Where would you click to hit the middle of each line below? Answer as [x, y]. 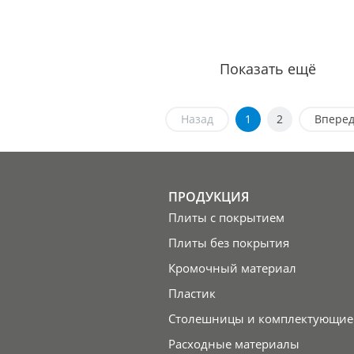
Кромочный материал [233, 268]
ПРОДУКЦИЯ [209, 197]
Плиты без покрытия [229, 243]
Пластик [192, 294]
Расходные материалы [234, 344]
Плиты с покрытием [227, 218]
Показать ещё [267, 69]
